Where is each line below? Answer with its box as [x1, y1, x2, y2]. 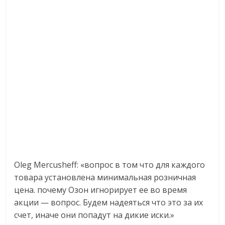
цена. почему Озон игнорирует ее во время [14, 184, 187, 195]
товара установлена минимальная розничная [14, 171, 196, 183]
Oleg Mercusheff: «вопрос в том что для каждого [14, 159, 205, 170]
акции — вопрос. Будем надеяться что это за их [14, 196, 203, 208]
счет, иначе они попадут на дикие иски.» [14, 209, 175, 220]
